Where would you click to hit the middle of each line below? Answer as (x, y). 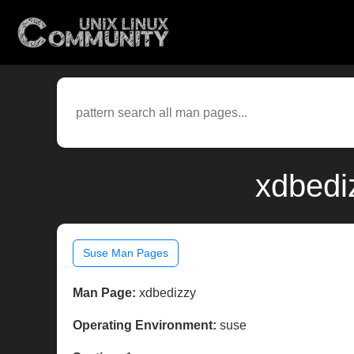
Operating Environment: (145, 326)
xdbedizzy (166, 293)
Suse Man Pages (126, 253)
